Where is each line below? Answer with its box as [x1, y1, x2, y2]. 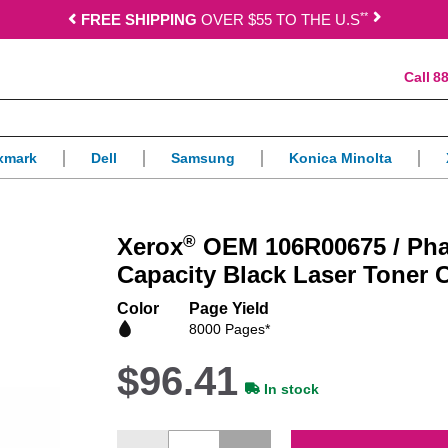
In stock [264, 381, 320, 398]
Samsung [171, 150, 235, 167]
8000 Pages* [189, 321, 271, 338]
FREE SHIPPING [80, 11, 197, 28]
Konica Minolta [289, 150, 392, 167]
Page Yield [189, 300, 270, 318]
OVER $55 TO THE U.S [196, 11, 360, 28]
